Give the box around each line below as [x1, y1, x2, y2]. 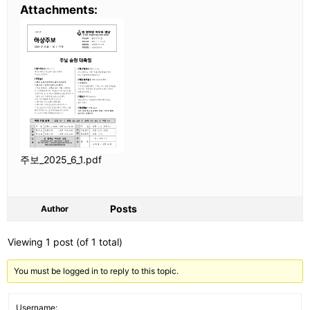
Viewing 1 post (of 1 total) [8, 236, 122, 248]
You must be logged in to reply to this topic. [14, 266, 179, 277]
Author [41, 203, 69, 215]
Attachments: [20, 3, 98, 17]
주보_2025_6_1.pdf [20, 154, 102, 166]
